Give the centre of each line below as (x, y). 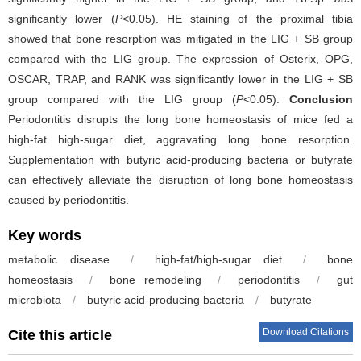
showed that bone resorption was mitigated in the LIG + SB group (180, 38)
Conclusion (321, 99)
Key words (45, 235)
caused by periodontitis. (68, 199)
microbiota (35, 299)
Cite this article (60, 335)
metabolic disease (59, 259)
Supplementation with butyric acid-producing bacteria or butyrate (180, 159)
